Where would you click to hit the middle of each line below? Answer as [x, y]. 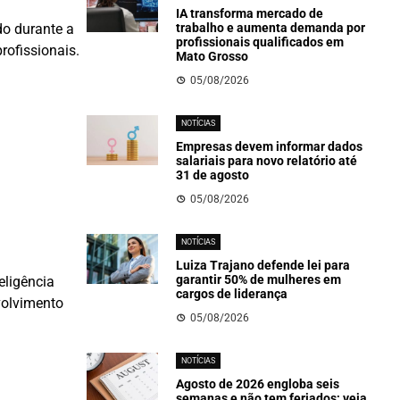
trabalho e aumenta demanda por [270, 28]
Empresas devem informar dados [269, 146]
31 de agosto [212, 175]
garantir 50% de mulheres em [258, 279]
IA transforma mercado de [249, 13]
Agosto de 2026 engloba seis [257, 384]
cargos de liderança [231, 294]
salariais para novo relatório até [266, 161]
